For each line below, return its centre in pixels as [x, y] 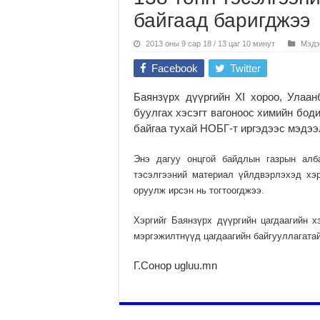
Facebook [175, 68]
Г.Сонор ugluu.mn [175, 265]
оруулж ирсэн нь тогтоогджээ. [199, 190]
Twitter [245, 68]
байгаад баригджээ [222, 20]
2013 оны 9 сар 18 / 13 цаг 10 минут [210, 43]
